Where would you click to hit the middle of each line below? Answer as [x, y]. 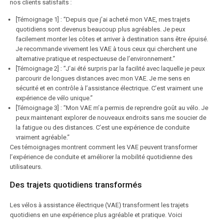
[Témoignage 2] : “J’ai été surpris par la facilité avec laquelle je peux [110, 69]
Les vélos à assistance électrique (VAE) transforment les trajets [99, 205]
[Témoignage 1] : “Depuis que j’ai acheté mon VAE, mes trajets [103, 19]
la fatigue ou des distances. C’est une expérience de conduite [103, 127]
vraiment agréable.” [43, 137]
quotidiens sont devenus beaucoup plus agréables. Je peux [100, 29]
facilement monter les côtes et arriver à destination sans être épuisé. [112, 39]
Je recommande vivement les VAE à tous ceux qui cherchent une [106, 49]
